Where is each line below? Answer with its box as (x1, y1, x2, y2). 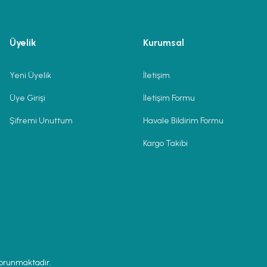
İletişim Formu (143, 93, 195, 103)
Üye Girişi (10, 93, 45, 103)
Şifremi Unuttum (10, 116, 73, 126)
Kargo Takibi (143, 138, 188, 148)
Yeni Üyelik (10, 70, 51, 80)
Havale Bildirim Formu (143, 116, 223, 126)
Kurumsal (143, 37, 184, 48)
